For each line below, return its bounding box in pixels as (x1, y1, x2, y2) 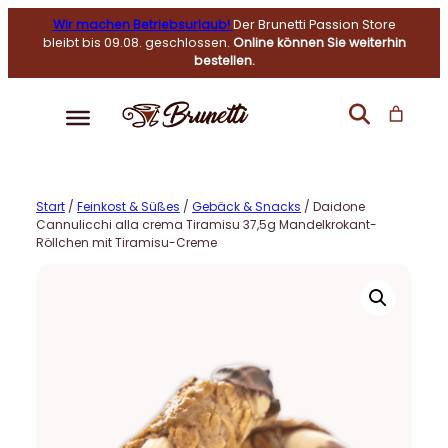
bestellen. (193, 52, 255, 69)
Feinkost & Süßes (77, 197, 180, 215)
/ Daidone (301, 197, 365, 215)
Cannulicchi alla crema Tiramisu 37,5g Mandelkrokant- (36, 215, 377, 233)
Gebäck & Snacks (192, 197, 301, 215)
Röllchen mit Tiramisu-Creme (36, 233, 217, 251)
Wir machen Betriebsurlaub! (52, 16, 233, 33)
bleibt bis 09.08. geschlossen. (42, 34, 233, 51)
